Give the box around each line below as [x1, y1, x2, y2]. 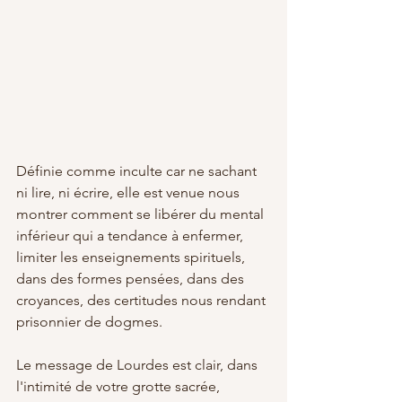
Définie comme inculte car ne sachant [16, 162, 260, 179]
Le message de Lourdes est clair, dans [16, 355, 261, 373]
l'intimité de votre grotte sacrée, [16, 377, 223, 395]
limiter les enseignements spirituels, [16, 248, 249, 266]
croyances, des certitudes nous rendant [16, 291, 269, 309]
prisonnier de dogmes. [16, 312, 162, 330]
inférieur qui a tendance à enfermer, [16, 226, 247, 244]
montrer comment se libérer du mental [16, 205, 267, 223]
